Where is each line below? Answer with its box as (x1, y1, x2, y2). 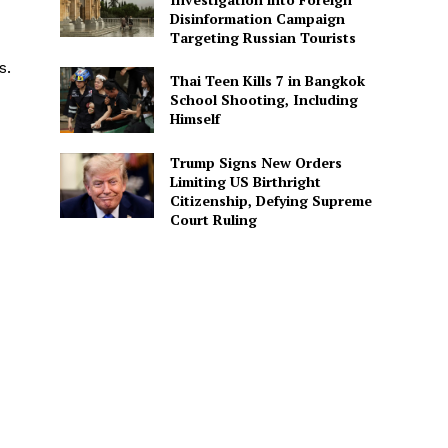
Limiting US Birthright (169, 171, 321, 191)
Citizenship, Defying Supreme (169, 190, 372, 210)
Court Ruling (169, 209, 257, 229)
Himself (169, 109, 220, 129)
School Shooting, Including (169, 90, 358, 110)
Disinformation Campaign (169, 9, 345, 29)
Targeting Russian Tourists (169, 28, 356, 48)
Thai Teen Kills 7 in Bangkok (169, 71, 365, 91)
